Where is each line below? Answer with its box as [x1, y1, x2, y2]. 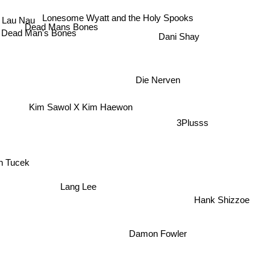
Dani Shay [159, 33, 200, 44]
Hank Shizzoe [193, 196, 250, 207]
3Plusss [177, 115, 209, 126]
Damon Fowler [131, 225, 190, 236]
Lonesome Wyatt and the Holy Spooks [41, 10, 193, 21]
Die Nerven [133, 69, 178, 80]
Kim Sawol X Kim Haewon [28, 103, 132, 114]
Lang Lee [59, 183, 96, 193]
